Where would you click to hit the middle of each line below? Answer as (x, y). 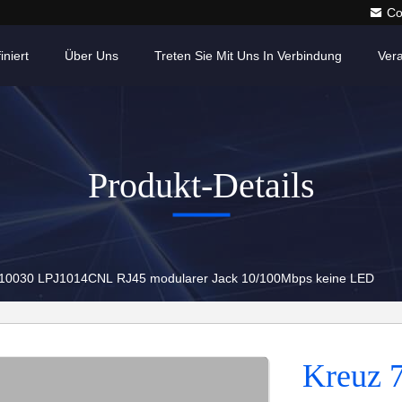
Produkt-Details (201, 185)
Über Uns (92, 56)
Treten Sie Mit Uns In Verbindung (248, 56)
